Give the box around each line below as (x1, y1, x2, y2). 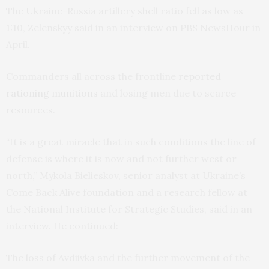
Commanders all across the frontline (6, 70, 178, 83)
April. (6, 38, 30, 51)
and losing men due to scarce (98, 87, 236, 100)
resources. (6, 104, 55, 116)
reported (178, 70, 221, 83)
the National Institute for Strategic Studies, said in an (6, 203, 252, 216)
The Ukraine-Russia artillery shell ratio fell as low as (6, 5, 243, 17)
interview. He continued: (6, 220, 118, 232)
